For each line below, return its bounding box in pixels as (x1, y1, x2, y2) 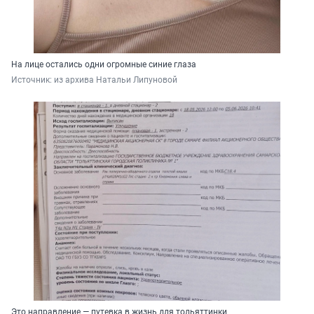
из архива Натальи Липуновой (54, 75, 177, 86)
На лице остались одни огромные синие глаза (11, 60, 196, 70)
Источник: (11, 75, 54, 86)
